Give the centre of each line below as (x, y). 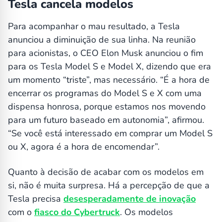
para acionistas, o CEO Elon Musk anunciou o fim (106, 53)
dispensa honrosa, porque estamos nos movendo (107, 107)
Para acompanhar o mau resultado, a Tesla (94, 27)
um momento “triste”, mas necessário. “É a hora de (109, 80)
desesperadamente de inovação (130, 199)
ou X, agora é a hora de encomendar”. (84, 147)
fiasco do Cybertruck (77, 212)
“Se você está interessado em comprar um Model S (110, 134)
